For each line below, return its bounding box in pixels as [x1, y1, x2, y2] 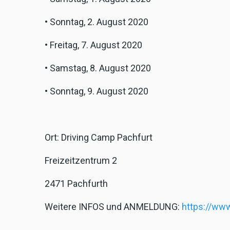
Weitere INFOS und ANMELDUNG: [45, 201, 182, 213]
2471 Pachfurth [45, 178, 108, 189]
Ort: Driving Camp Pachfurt [45, 132, 152, 143]
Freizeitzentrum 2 [45, 155, 117, 166]
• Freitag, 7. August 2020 [45, 40, 142, 51]
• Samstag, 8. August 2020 [45, 63, 151, 74]
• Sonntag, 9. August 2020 [45, 86, 148, 97]
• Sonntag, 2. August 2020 [45, 16, 148, 28]
